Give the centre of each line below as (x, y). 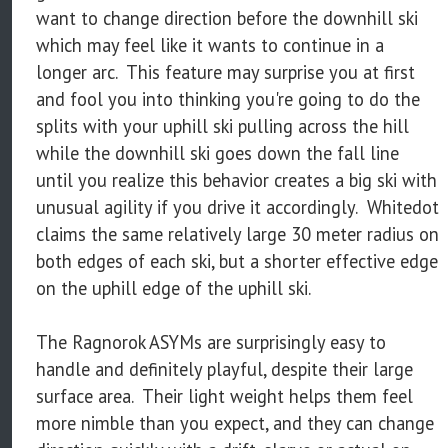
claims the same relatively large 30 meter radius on (237, 233)
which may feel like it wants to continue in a (210, 44)
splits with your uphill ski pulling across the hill (222, 125)
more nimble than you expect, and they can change (235, 422)
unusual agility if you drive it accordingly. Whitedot (237, 206)
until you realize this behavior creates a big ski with (236, 179)
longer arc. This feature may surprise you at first (225, 71)
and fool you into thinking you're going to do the (228, 98)
